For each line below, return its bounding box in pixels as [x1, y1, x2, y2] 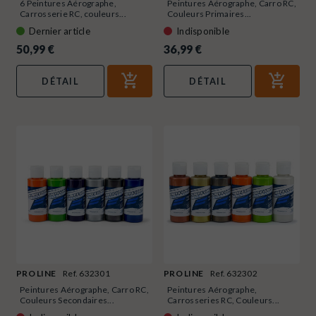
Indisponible [176, 25, 229, 37]
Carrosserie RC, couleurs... [20, 8, 126, 20]
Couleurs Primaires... [167, 8, 252, 20]
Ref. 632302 [210, 267, 257, 279]
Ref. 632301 [63, 267, 110, 279]
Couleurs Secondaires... [20, 294, 114, 305]
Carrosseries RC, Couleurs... [167, 294, 279, 305]
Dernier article [29, 25, 90, 37]
